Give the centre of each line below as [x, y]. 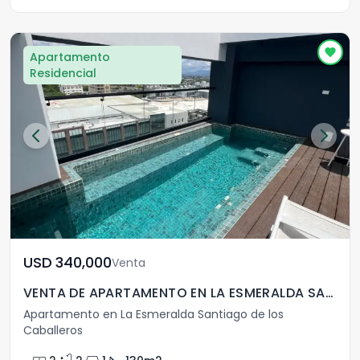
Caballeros [53, 330]
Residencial [63, 73]
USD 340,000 [84, 262]
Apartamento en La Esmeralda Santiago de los [153, 314]
